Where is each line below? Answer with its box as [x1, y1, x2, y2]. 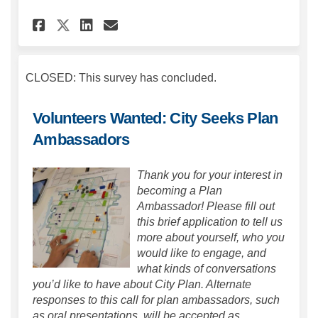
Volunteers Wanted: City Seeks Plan [33, 109, 278, 128]
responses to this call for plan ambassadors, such [33, 293, 280, 306]
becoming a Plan [137, 184, 222, 197]
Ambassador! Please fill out [137, 199, 275, 212]
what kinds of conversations [137, 262, 276, 275]
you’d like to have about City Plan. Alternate [33, 278, 251, 290]
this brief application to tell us [137, 215, 283, 228]
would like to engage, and [137, 246, 266, 259]
